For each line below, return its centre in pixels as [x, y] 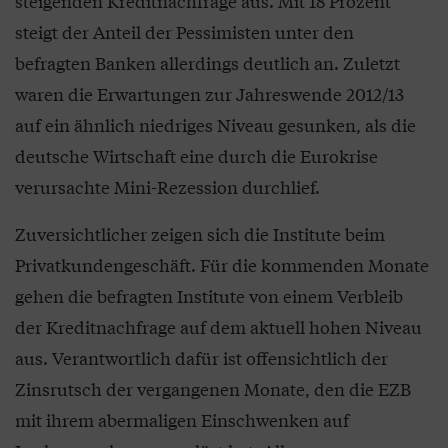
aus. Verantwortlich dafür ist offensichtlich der [201, 358]
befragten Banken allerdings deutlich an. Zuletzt [207, 63]
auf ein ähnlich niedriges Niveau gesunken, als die [215, 125]
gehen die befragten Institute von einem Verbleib [209, 296]
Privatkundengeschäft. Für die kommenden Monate [222, 265]
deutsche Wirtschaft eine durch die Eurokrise [196, 156]
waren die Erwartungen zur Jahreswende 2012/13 [209, 94]
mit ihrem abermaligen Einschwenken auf [182, 420]
